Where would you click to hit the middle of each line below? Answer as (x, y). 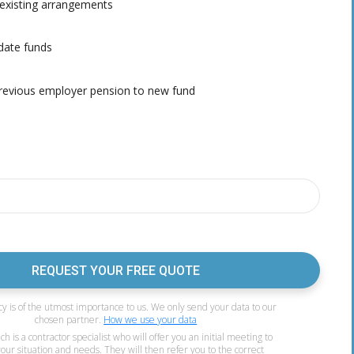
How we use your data (151, 320)
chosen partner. (70, 320)
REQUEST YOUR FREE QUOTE (116, 270)
